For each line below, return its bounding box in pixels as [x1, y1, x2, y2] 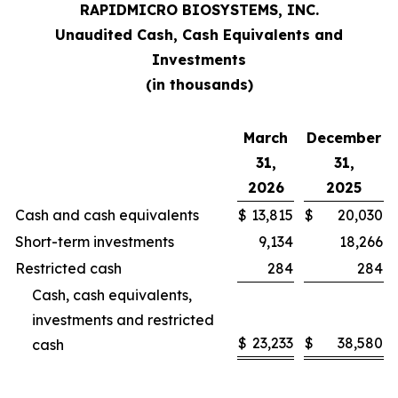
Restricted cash [15, 259, 122, 277]
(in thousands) [145, 75, 253, 93]
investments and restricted [32, 310, 214, 329]
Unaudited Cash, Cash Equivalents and [55, 25, 343, 44]
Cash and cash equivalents [15, 205, 199, 224]
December [306, 128, 381, 147]
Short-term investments [15, 232, 174, 251]
